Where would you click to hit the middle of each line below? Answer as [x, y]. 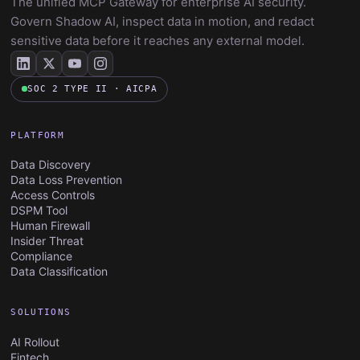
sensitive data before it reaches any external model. [158, 40]
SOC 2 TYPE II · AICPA [92, 89]
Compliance [42, 256]
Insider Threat [47, 241]
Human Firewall [51, 226]
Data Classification [59, 272]
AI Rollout [35, 342]
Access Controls [53, 195]
